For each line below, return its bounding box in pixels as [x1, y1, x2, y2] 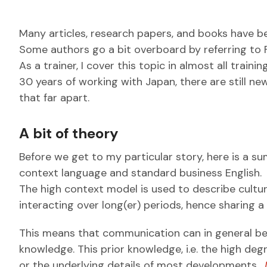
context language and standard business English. [19, 166, 262, 180]
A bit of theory [19, 124, 118, 142]
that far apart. [19, 91, 89, 105]
